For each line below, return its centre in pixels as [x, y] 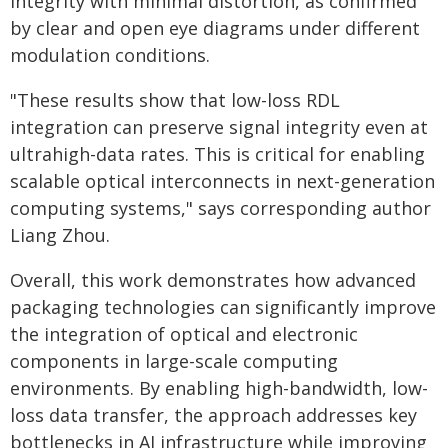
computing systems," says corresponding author [220, 208]
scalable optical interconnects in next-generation [222, 181]
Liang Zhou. [60, 235]
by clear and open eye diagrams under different [215, 28]
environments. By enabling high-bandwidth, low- [219, 388]
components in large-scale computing [174, 361]
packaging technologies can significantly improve [223, 307]
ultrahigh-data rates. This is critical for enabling [217, 154]
